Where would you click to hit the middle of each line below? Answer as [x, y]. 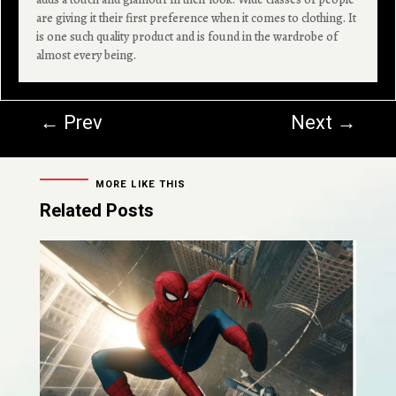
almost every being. [87, 55]
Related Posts [96, 210]
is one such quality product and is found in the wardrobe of [187, 36]
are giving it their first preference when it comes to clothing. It [197, 18]
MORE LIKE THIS [140, 184]
